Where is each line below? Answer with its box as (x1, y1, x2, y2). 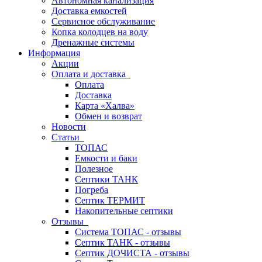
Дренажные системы (51, 37, 135, 47)
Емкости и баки (75, 153, 137, 163)
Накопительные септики (75, 206, 173, 216)
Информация (28, 48, 80, 58)
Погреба (75, 185, 108, 195)
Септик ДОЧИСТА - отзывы (75, 248, 189, 258)
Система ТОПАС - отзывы (75, 227, 181, 237)
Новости (51, 122, 86, 132)
